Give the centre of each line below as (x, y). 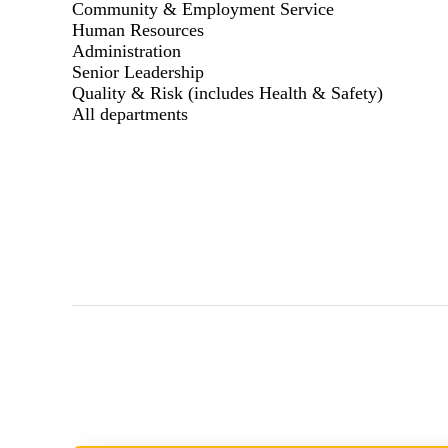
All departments (130, 114)
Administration (126, 51)
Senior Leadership (138, 72)
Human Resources (138, 30)
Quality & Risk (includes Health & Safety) (227, 93)
